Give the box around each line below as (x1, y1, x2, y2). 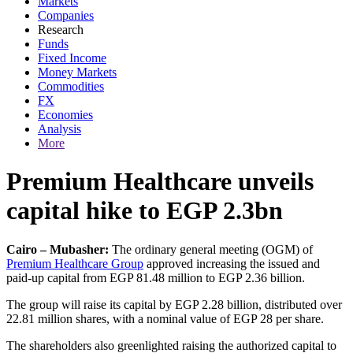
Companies (38, 9, 94, 22)
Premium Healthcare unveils (6, 167, 314, 196)
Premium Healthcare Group (6, 256, 143, 270)
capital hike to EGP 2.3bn (6, 196, 283, 225)
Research (38, 23, 84, 36)
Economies (38, 108, 93, 121)
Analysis (38, 122, 81, 136)
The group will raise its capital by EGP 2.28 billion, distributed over (6, 297, 342, 311)
